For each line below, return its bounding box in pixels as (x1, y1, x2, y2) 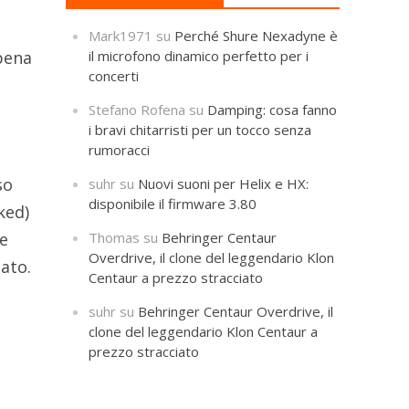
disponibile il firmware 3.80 (89, 194, 257, 213)
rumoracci (89, 140, 151, 159)
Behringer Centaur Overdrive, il (138, 301, 334, 320)
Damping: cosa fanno (207, 100, 338, 119)
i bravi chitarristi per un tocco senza (89, 120, 312, 139)
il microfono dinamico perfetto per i (89, 46, 309, 65)
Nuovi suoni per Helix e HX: (138, 173, 309, 193)
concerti (89, 66, 140, 85)
